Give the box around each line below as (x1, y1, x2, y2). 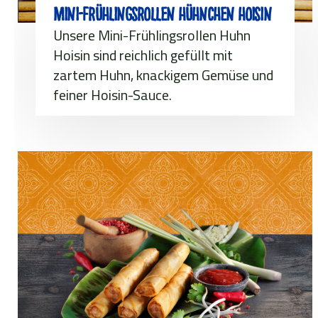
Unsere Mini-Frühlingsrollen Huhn (53, 23, 251, 46)
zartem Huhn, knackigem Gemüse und (53, 63, 273, 86)
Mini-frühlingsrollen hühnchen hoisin (53, 3, 271, 26)
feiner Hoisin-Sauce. (53, 83, 172, 106)
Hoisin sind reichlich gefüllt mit (53, 43, 233, 66)
